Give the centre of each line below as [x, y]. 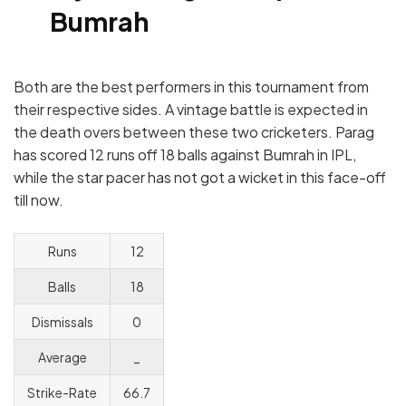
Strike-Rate [62, 393]
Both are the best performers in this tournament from [191, 87]
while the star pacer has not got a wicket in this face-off [200, 178]
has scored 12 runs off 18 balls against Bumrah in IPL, [185, 155]
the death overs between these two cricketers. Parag [194, 132]
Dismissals [62, 322]
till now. [39, 200]
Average [62, 358]
